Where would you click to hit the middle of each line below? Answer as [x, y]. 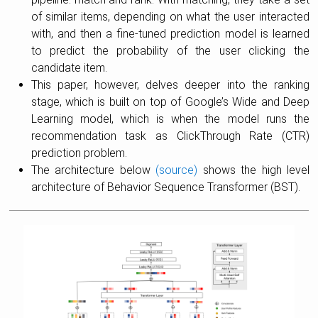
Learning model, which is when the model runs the [170, 119]
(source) [177, 170]
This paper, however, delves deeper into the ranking [170, 84]
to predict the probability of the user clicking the [170, 50]
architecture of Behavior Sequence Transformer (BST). [165, 187]
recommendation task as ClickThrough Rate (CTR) [170, 136]
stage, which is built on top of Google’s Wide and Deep [170, 102]
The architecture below [93, 170]
